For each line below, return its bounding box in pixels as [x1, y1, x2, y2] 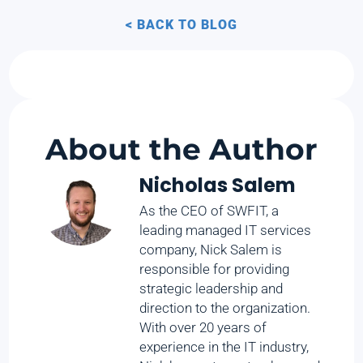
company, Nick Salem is [139, 241, 283, 258]
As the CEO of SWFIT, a [139, 203, 280, 220]
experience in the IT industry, [139, 339, 310, 356]
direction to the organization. [139, 300, 311, 317]
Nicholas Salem [139, 172, 297, 199]
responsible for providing [139, 261, 290, 278]
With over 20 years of [139, 319, 267, 336]
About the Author [45, 131, 318, 168]
